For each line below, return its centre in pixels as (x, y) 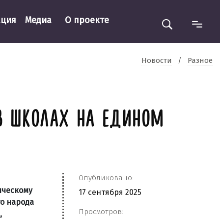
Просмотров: (101, 212)
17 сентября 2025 (110, 192)
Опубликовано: (106, 178)
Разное (200, 60)
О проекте (87, 20)
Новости (157, 60)
